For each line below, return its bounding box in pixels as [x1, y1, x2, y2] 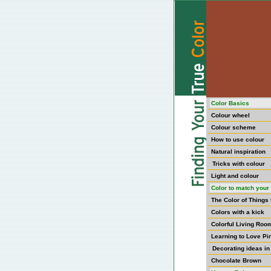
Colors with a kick [211, 209, 264, 215]
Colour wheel [211, 112, 250, 119]
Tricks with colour [212, 160, 265, 167]
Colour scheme [211, 124, 256, 131]
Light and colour [211, 172, 259, 179]
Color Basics [211, 100, 249, 106]
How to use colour [211, 136, 264, 143]
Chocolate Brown [211, 257, 261, 264]
